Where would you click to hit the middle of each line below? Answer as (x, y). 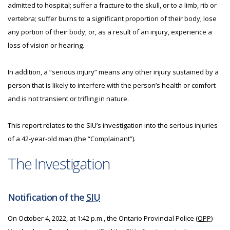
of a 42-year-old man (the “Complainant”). (72, 139)
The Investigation (59, 164)
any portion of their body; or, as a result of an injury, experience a (110, 32)
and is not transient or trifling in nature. (68, 99)
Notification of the (47, 197)
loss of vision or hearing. (46, 45)
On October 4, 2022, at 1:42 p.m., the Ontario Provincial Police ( (103, 218)
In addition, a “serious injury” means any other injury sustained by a (113, 72)
